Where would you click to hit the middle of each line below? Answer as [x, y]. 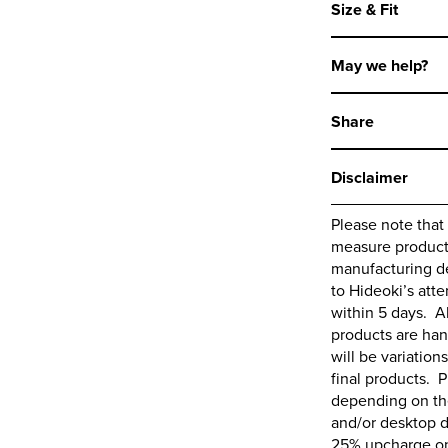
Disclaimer [369, 177]
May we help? [379, 65]
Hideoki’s [381, 290]
